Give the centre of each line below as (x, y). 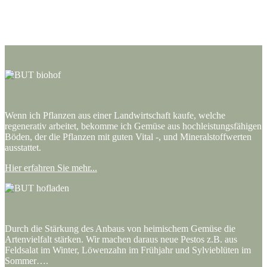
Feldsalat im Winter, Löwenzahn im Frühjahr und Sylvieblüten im (128, 250)
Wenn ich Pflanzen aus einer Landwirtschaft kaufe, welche (115, 115)
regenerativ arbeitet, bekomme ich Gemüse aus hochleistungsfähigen (133, 126)
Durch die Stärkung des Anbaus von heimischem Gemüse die (120, 228)
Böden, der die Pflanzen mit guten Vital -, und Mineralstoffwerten (128, 136)
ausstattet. (23, 147)
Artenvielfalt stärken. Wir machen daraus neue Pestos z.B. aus (121, 239)
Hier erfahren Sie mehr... (51, 167)
